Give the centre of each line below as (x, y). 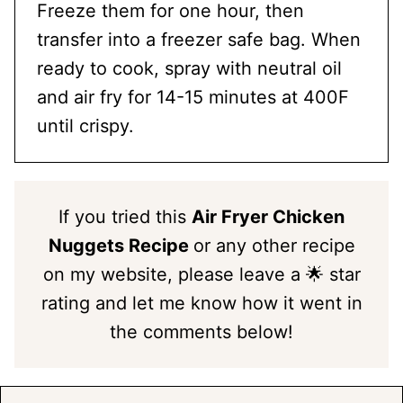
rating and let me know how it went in (201, 303)
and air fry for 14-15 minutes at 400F (193, 97)
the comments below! (201, 331)
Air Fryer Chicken (268, 216)
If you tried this (125, 216)
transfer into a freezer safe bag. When (199, 39)
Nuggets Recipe (121, 245)
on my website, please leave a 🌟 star (201, 274)
